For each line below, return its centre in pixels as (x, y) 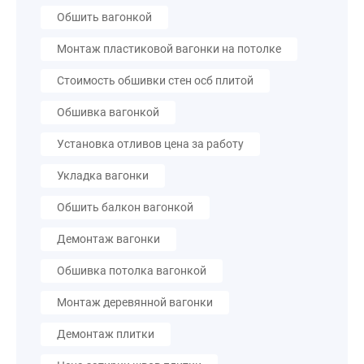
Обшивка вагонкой (108, 112)
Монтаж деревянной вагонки (135, 302)
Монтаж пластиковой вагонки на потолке (169, 49)
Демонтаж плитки (106, 334)
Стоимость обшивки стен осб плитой (155, 80)
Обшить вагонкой (104, 17)
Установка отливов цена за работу (150, 144)
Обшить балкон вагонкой (125, 207)
